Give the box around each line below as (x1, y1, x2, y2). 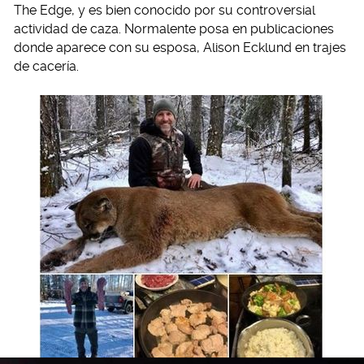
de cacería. (14, 58, 79, 75)
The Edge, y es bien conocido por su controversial (14, 2, 315, 19)
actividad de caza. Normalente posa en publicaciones (14, 21, 334, 37)
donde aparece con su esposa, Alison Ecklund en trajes (14, 40, 346, 56)
